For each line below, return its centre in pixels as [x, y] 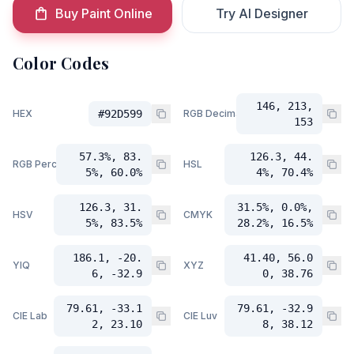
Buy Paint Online [104, 13]
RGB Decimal [213, 113]
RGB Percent [42, 164]
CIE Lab [30, 316]
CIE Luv [200, 316]
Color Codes [61, 63]
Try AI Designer [262, 13]
